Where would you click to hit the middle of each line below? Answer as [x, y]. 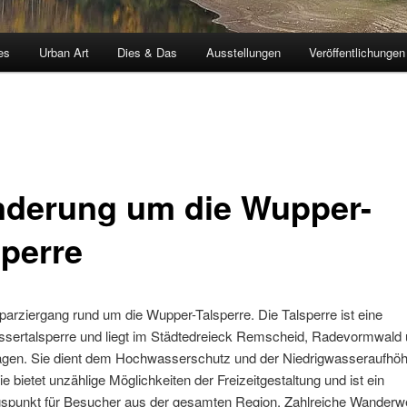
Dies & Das [148, 53]
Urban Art [64, 53]
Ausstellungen [243, 53]
